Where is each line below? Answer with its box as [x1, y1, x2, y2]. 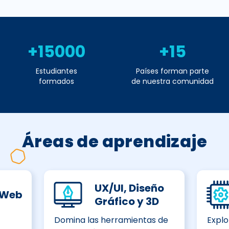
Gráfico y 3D [94, 194, 159, 209]
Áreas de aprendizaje [22, 130, 207, 153]
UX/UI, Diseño [94, 181, 164, 196]
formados [39, 76, 74, 87]
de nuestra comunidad [131, 76, 214, 87]
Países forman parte [136, 66, 209, 77]
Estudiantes [36, 66, 77, 77]
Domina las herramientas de [54, 214, 168, 226]
